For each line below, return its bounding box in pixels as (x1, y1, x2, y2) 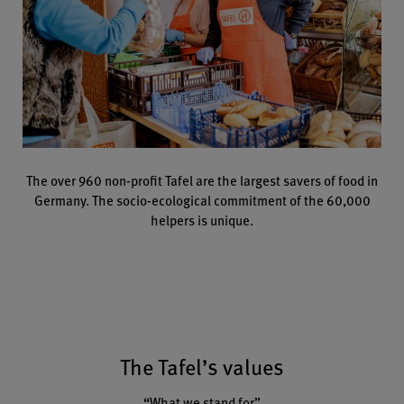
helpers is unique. (151, 209, 253, 229)
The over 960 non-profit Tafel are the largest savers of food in (26, 170, 378, 189)
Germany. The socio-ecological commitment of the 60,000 (33, 189, 371, 209)
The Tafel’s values (120, 350, 284, 381)
